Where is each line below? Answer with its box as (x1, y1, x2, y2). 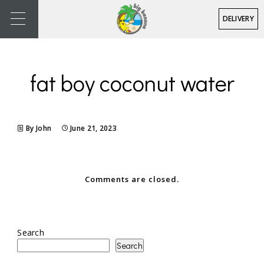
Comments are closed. (85, 174, 179, 184)
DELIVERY (222, 14, 254, 24)
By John (26, 123, 54, 133)
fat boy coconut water (29, 68, 235, 97)
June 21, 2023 (70, 123, 117, 133)
